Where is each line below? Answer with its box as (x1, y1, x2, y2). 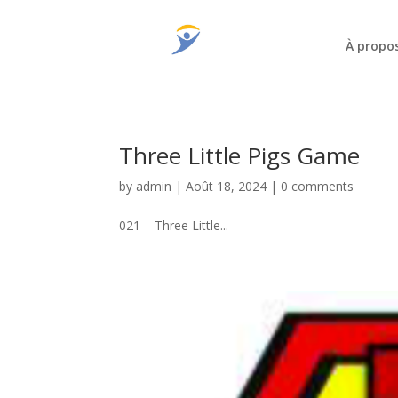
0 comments (281, 177, 354, 195)
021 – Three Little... (119, 216, 229, 234)
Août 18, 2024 (186, 177, 267, 195)
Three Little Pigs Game (119, 139, 361, 171)
